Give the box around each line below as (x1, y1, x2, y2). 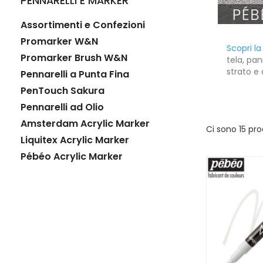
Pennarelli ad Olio (21, 100, 104, 114)
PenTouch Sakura (21, 84, 104, 98)
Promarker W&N (21, 35, 98, 49)
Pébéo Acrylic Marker (21, 150, 123, 164)
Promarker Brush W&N (21, 51, 127, 65)
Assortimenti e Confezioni (21, 18, 145, 32)
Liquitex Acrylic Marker (21, 133, 129, 147)
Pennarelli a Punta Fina (21, 68, 129, 82)
